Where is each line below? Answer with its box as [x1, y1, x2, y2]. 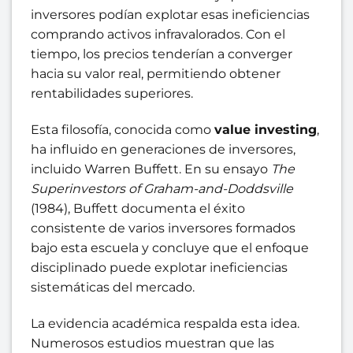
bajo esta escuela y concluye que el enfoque [31, 240, 309, 256]
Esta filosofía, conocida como [31, 122, 214, 138]
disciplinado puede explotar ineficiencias [31, 260, 288, 276]
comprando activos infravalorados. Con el [31, 27, 285, 43]
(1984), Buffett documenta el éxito [31, 201, 245, 217]
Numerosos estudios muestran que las [31, 335, 274, 351]
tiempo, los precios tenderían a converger [31, 46, 292, 62]
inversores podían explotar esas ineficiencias [31, 7, 310, 23]
